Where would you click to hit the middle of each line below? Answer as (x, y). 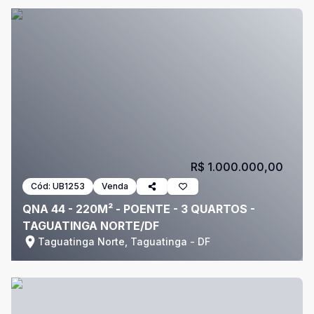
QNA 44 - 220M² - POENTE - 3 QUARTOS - (139, 209)
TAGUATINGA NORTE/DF (91, 226)
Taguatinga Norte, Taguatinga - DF (124, 241)
